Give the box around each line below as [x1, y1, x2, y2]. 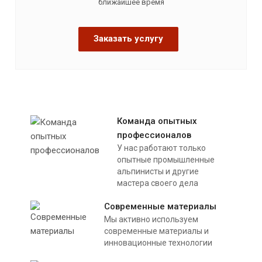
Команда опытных [117, 115, 197, 126]
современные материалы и [104, 226, 209, 236]
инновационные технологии [104, 237, 212, 247]
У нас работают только [117, 143, 206, 153]
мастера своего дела [117, 178, 198, 188]
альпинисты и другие [117, 166, 199, 176]
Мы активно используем [104, 214, 198, 224]
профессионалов [117, 129, 191, 140]
